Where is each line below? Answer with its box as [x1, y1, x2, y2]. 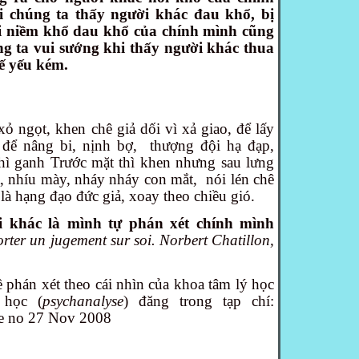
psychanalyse [42, 292, 123, 310]
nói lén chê [206, 170, 275, 188]
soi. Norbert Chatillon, [133, 231, 274, 248]
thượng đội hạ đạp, [150, 136, 274, 154]
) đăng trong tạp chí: [123, 292, 274, 310]
